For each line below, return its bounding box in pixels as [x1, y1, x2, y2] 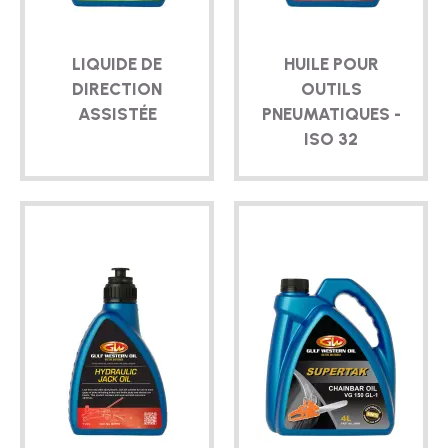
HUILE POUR [283, 54, 379, 75]
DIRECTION [72, 79, 162, 100]
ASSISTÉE [77, 104, 157, 125]
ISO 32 [304, 129, 358, 150]
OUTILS [300, 79, 362, 100]
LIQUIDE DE [72, 54, 162, 75]
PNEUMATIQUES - [261, 104, 401, 125]
